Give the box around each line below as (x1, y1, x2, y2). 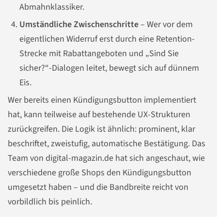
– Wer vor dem (139, 18, 193, 31)
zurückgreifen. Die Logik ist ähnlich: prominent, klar (8, 123, 195, 135)
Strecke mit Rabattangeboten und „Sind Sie (19, 47, 179, 60)
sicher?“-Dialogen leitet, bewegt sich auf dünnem (19, 62, 199, 74)
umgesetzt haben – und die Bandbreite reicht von (8, 181, 188, 193)
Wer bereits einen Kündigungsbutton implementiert (8, 93, 196, 106)
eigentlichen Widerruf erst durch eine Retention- (19, 32, 195, 45)
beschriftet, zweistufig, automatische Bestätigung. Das (8, 137, 205, 150)
